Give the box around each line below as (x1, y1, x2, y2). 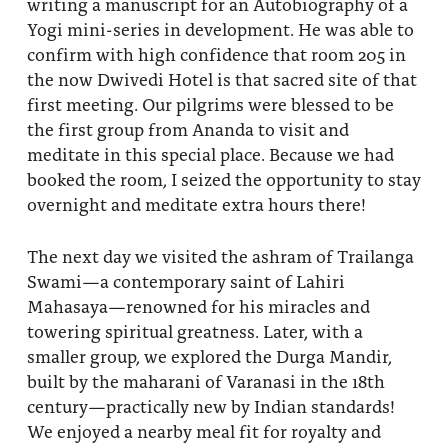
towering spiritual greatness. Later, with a (26, 318, 363, 344)
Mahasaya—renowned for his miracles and (26, 293, 370, 319)
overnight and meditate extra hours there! (26, 191, 366, 217)
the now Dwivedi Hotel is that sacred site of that (26, 66, 417, 92)
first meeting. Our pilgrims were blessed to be (26, 91, 394, 117)
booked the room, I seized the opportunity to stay (26, 166, 421, 192)
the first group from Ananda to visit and (26, 116, 349, 142)
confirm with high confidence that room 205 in (26, 41, 406, 67)
